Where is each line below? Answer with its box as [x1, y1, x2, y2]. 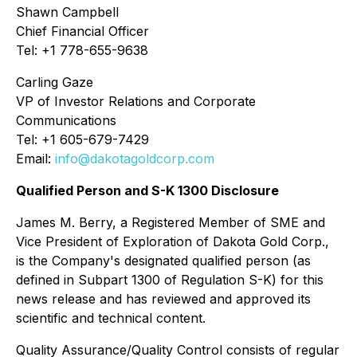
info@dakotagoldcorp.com [55, 150, 214, 167]
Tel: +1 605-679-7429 [16, 131, 149, 147]
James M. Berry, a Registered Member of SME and [16, 214, 325, 230]
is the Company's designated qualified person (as [16, 252, 311, 269]
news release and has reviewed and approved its [16, 290, 311, 307]
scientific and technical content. [16, 309, 206, 326]
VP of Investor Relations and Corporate [16, 92, 256, 109]
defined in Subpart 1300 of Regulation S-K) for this [16, 271, 324, 288]
